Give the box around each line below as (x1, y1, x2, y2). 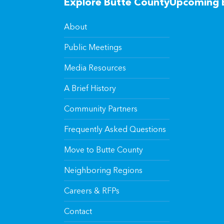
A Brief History (64, 83, 116, 93)
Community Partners (64, 103, 137, 113)
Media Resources (64, 62, 126, 72)
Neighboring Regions (64, 165, 142, 175)
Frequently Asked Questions (64, 124, 166, 134)
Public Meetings (64, 42, 122, 52)
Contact (64, 206, 92, 216)
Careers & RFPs (64, 185, 119, 195)
